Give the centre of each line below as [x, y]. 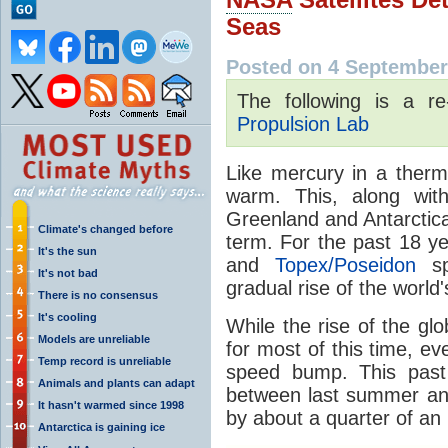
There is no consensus [98, 294]
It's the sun [67, 250]
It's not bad [68, 272]
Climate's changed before [105, 228]
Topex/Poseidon [345, 264]
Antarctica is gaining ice [101, 426]
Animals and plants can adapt [116, 382]
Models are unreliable [94, 338]
